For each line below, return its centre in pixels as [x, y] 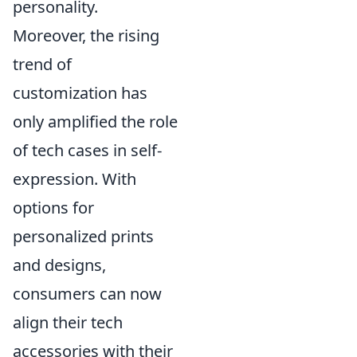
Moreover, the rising [86, 35]
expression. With [75, 178]
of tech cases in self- [87, 150]
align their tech [68, 322]
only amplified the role [95, 121]
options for [53, 207]
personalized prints [83, 236]
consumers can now [87, 293]
